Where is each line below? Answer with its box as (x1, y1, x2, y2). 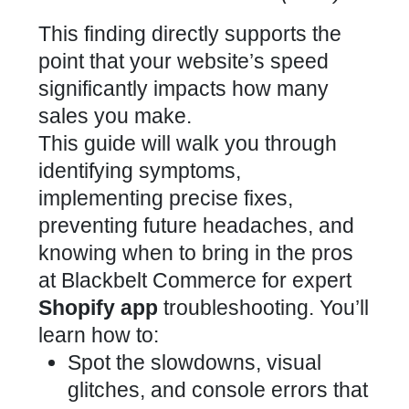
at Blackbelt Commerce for (38, 268, 292, 292)
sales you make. (38, 104, 192, 128)
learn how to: (38, 323, 159, 347)
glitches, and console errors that (68, 378, 368, 402)
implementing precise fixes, (38, 186, 293, 210)
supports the (225, 22, 341, 46)
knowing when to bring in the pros (38, 241, 353, 265)
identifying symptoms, (38, 159, 241, 183)
